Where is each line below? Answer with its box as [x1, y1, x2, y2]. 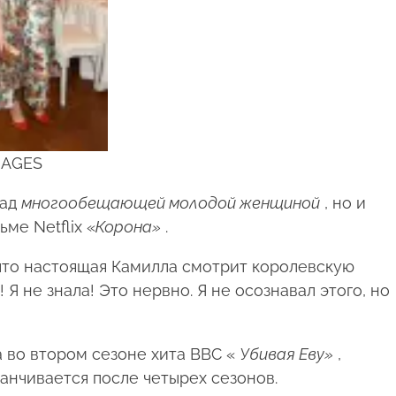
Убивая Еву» [239, 345, 333, 364]
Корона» [95, 217, 161, 237]
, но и [319, 194, 366, 213]
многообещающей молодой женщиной [20, 194, 320, 213]
